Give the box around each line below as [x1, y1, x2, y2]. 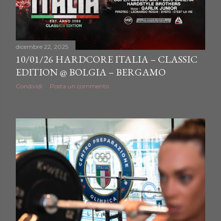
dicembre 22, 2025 [16, 43, 68, 51]
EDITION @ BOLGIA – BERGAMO [16, 66, 166, 79]
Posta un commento [50, 82, 109, 90]
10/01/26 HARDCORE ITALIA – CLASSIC [16, 53, 197, 66]
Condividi [16, 82, 42, 90]
